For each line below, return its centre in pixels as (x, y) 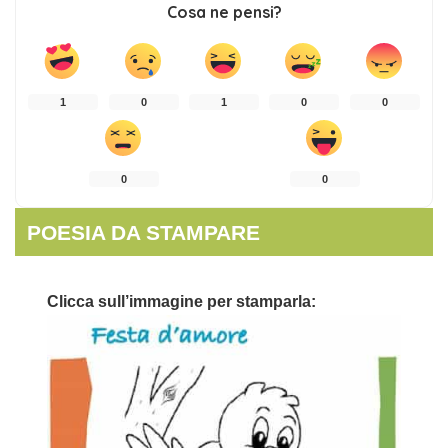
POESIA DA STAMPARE (144, 232)
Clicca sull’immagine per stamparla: (181, 301)
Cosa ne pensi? (224, 12)
